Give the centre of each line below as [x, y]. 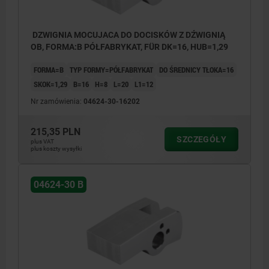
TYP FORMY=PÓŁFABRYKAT [111, 70]
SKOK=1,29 [50, 84]
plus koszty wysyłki [56, 149]
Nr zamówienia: [57, 102]
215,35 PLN [56, 132]
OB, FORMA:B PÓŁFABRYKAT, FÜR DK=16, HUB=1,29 [129, 47]
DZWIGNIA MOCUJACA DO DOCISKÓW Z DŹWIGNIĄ [76, 35]
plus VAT [42, 142]
